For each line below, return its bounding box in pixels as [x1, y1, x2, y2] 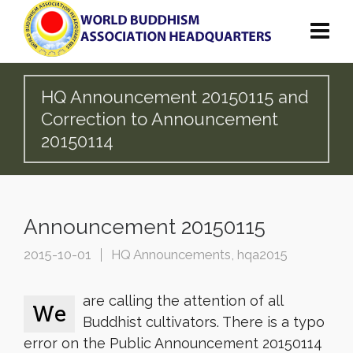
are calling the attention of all [83, 292, 283, 309]
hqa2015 [237, 247, 288, 262]
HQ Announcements [111, 247, 231, 262]
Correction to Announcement [41, 109, 278, 129]
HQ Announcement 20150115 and [41, 87, 309, 107]
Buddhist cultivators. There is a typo [83, 314, 325, 330]
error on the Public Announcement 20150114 [24, 335, 322, 351]
